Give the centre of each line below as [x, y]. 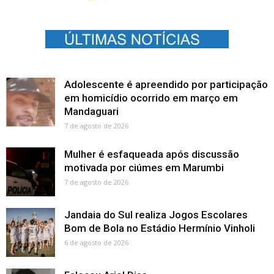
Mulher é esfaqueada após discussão [152, 154]
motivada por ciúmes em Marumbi [144, 167]
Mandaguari [91, 111]
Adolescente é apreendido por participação [166, 84]
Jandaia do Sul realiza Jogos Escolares [156, 214]
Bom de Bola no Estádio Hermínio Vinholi [160, 228]
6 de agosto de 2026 [96, 242]
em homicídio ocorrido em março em [151, 98]
